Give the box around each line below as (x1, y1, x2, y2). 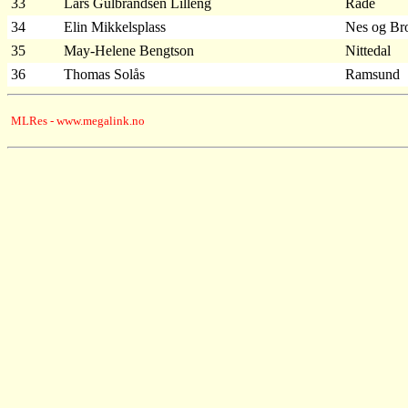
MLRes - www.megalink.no (11, 113, 145, 127)
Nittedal (345, 42, 391, 58)
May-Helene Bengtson (64, 42, 194, 58)
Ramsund (345, 66, 400, 82)
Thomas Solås (64, 66, 145, 82)
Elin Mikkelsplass (64, 18, 166, 35)
